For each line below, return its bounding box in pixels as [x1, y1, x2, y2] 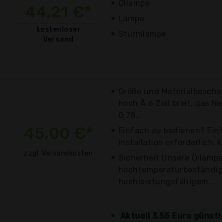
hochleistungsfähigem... [118, 176, 216, 186]
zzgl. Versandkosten [24, 149, 93, 158]
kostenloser [36, 25, 81, 34]
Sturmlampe [118, 29, 166, 39]
